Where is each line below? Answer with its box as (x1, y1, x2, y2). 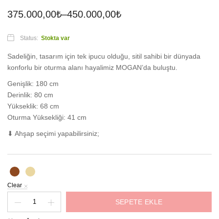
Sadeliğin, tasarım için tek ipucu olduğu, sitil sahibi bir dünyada (7, 52, 200, 61)
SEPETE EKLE (115, 198, 163, 206)
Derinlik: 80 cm (7, 91, 53, 99)
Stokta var (41, 35, 70, 42)
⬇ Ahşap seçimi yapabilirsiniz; (7, 130, 99, 138)
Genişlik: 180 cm (7, 80, 59, 88)
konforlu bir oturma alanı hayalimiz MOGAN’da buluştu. (7, 64, 177, 72)
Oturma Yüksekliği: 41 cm (7, 113, 87, 122)
